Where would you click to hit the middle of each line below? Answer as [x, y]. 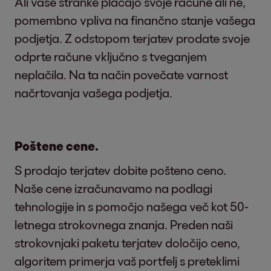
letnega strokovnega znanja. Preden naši [124, 224]
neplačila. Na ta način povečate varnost [121, 74]
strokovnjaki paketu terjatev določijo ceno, [127, 243]
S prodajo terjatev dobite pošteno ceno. [120, 170]
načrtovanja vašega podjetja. [93, 93]
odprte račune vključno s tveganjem [111, 56]
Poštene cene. [57, 146]
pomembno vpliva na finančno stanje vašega [135, 20]
